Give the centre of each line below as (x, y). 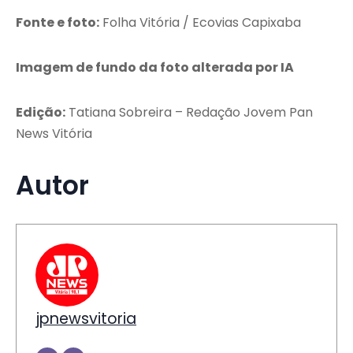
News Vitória (54, 134)
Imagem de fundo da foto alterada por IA (155, 68)
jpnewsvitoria (86, 319)
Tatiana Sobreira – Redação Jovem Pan (189, 113)
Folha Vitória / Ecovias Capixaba (200, 23)
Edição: (41, 113)
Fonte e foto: (58, 23)
